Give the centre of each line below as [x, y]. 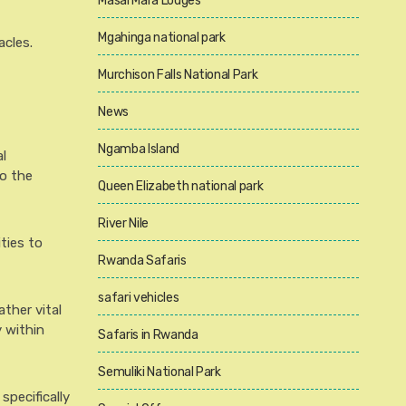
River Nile [123, 223]
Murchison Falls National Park [178, 75]
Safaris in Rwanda [148, 335]
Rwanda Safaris [142, 261]
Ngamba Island [139, 149]
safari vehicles [139, 298]
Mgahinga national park [162, 38]
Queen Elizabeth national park [181, 186]
